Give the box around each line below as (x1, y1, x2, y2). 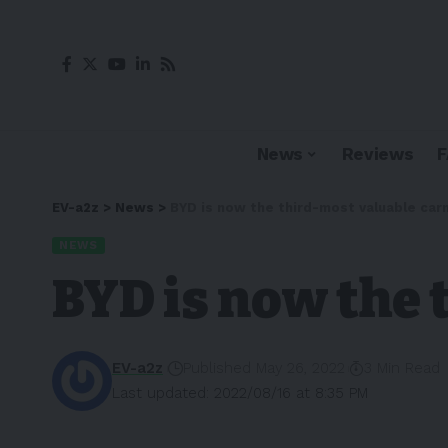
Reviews (341, 143, 414, 164)
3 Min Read (364, 359, 441, 377)
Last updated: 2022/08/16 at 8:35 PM (112, 384, 368, 402)
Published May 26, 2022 (182, 359, 345, 377)
